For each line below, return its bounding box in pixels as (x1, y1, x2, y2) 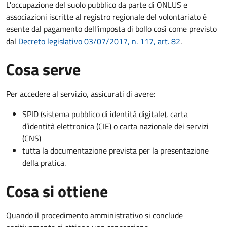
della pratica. (22, 156, 66, 169)
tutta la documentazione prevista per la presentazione (22, 144, 209, 157)
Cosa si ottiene (6, 178, 108, 203)
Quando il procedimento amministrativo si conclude (6, 209, 183, 221)
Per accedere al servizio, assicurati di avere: (6, 87, 155, 100)
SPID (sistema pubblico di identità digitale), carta (22, 107, 188, 120)
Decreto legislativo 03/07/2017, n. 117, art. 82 (18, 34, 180, 47)
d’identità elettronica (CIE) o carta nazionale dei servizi (22, 120, 209, 132)
